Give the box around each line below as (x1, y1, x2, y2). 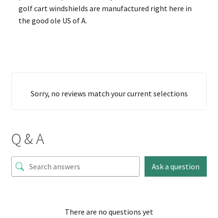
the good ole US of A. (18, 16, 87, 26)
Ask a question (152, 161, 200, 171)
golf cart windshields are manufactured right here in (18, 3, 192, 14)
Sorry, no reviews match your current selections (30, 89, 188, 99)
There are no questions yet (65, 207, 153, 217)
